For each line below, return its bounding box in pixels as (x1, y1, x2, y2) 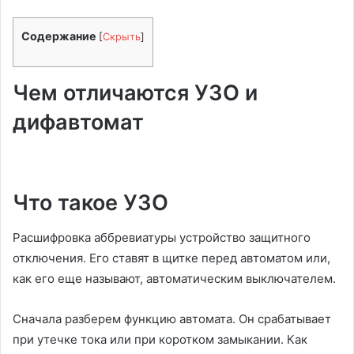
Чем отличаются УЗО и (13, 80, 258, 107)
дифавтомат (13, 109, 144, 136)
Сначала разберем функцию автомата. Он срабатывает (13, 311, 331, 327)
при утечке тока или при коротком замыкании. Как (13, 332, 307, 348)
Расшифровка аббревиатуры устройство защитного (13, 230, 311, 246)
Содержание (21, 29, 96, 43)
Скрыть (103, 31, 141, 43)
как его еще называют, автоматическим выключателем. (13, 271, 336, 287)
